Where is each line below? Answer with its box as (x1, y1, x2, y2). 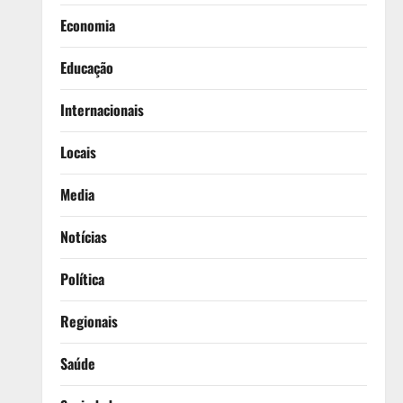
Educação (59, 56, 113, 78)
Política (59, 267, 104, 290)
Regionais (59, 309, 118, 332)
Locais (59, 140, 96, 163)
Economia (59, 13, 115, 36)
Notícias (59, 225, 107, 247)
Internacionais (59, 98, 144, 121)
